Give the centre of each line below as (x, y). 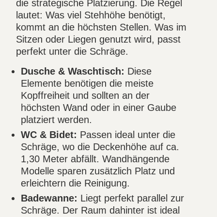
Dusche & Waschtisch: (73, 71)
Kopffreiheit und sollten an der (85, 96)
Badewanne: (49, 198)
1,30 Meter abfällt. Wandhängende (95, 159)
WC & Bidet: (49, 135)
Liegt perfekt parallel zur (131, 198)
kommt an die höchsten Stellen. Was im (101, 27)
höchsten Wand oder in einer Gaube (99, 108)
